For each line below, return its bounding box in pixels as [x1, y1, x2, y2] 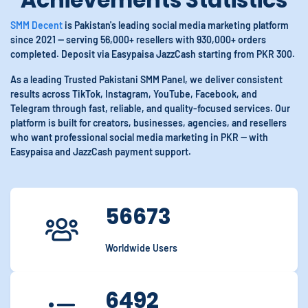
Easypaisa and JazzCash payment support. [10, 146, 191, 157]
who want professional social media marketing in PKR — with [10, 131, 268, 143]
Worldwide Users [104, 242, 177, 254]
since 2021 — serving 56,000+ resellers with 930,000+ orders [10, 34, 266, 45]
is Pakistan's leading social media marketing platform [63, 19, 289, 31]
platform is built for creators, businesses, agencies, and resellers [10, 117, 287, 129]
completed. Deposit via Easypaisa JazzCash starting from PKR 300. [10, 48, 295, 60]
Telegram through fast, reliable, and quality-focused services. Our [10, 102, 290, 114]
